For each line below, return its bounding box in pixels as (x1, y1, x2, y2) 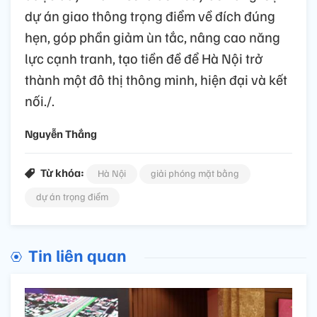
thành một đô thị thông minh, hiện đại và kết (25, 69, 287, 88)
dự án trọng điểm (36, 190, 108, 202)
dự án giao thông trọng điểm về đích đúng (25, 6, 275, 25)
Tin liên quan (28, 243, 127, 265)
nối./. (25, 91, 54, 110)
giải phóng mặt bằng (151, 166, 239, 179)
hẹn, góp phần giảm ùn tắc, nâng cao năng (25, 27, 280, 46)
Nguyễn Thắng (25, 126, 97, 141)
